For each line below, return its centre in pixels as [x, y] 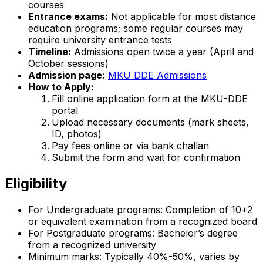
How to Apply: [61, 87]
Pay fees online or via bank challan [130, 146]
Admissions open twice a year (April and [162, 52]
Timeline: [50, 52]
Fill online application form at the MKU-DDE [150, 99]
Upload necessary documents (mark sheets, [150, 122]
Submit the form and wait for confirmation [146, 158]
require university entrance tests [100, 40]
